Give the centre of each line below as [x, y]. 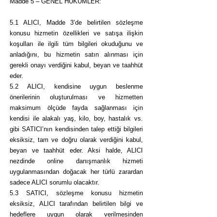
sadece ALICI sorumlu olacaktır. [54, 182]
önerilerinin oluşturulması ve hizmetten [76, 97]
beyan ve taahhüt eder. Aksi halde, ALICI [76, 150]
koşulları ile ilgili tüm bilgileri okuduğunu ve [76, 44]
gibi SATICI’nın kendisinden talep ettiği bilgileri [76, 129]
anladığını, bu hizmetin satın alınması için [76, 54]
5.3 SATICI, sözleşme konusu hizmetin [76, 193]
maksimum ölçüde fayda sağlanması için [76, 108]
